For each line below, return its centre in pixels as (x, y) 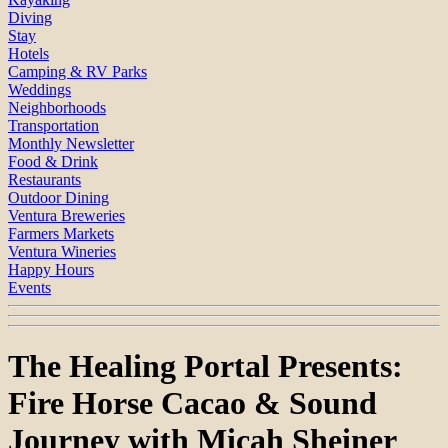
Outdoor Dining (58, 197)
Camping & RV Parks (77, 71)
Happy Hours (51, 269)
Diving (30, 17)
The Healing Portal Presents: (205, 365)
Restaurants (44, 179)
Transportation (53, 125)
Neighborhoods (57, 107)
